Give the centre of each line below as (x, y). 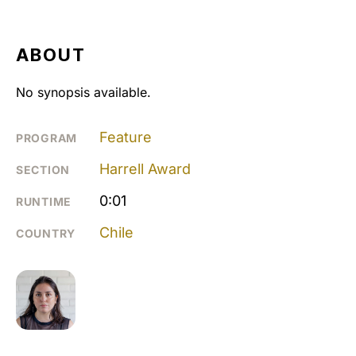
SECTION (43, 169)
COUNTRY (46, 233)
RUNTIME (44, 201)
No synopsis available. (83, 92)
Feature (126, 137)
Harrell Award (145, 168)
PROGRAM (46, 137)
